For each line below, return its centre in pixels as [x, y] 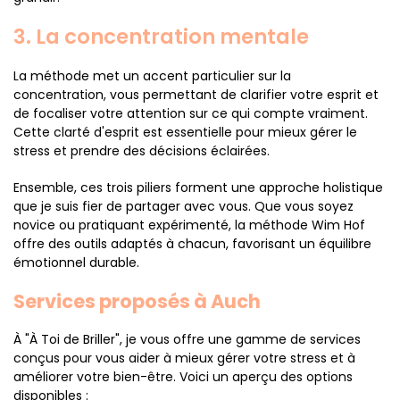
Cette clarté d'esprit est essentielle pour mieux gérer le [185, 132]
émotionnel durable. [76, 262]
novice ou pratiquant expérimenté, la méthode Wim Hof [189, 225]
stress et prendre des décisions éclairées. [142, 151]
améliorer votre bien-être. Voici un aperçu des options [183, 377]
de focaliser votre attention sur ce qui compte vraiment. [191, 113]
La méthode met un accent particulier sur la [152, 76]
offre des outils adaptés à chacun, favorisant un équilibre [192, 244]
